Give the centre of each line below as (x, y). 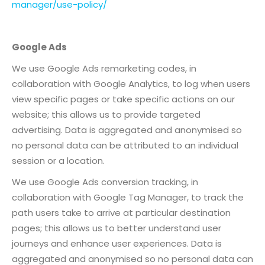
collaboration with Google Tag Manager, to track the (128, 197)
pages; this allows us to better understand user (117, 228)
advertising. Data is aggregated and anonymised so (127, 130)
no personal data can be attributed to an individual (125, 145)
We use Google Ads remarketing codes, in (104, 68)
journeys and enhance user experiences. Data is (117, 243)
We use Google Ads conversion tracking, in (105, 182)
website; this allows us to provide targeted (106, 114)
